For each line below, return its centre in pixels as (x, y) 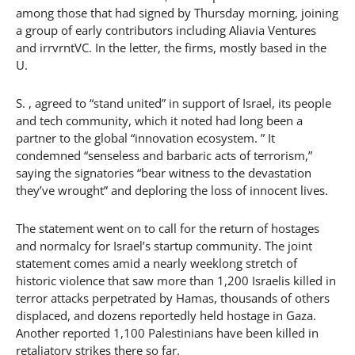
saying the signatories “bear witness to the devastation (164, 173)
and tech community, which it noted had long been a (159, 120)
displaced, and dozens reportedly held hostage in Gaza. (166, 315)
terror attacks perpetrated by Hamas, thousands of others (173, 298)
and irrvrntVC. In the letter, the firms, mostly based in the (171, 48)
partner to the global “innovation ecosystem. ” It (145, 138)
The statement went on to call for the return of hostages (168, 228)
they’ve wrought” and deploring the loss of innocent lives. (172, 190)
